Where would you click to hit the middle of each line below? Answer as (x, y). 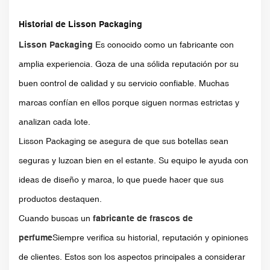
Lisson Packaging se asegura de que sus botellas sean (124, 141)
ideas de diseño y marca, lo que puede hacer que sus (121, 179)
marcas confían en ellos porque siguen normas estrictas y (129, 102)
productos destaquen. (60, 199)
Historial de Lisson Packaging (80, 24)
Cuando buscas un (56, 218)
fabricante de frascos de (143, 218)
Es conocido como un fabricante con (163, 44)
